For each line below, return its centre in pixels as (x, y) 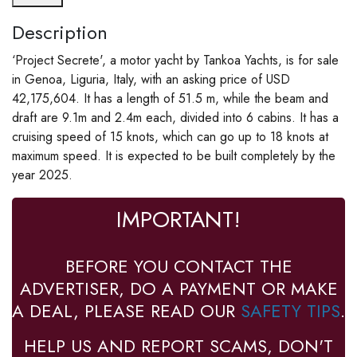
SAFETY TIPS (290, 311)
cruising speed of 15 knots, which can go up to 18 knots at (170, 137)
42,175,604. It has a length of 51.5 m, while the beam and (170, 99)
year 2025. (42, 175)
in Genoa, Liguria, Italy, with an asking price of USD (151, 80)
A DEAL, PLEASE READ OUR (126, 311)
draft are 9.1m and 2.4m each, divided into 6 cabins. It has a (175, 118)
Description (60, 33)
